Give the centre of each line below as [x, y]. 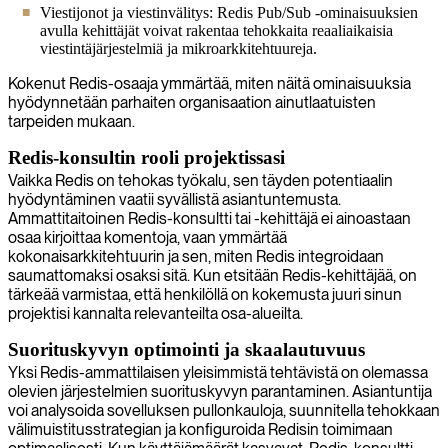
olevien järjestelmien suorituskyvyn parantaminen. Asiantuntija [220, 391]
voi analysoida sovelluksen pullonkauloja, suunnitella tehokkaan [224, 410]
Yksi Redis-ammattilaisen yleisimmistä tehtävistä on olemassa [218, 372]
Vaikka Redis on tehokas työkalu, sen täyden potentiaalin [200, 180]
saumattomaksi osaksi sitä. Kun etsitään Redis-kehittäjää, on [212, 275]
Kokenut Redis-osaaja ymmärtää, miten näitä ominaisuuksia [209, 83]
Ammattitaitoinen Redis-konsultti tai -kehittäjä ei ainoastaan [209, 218]
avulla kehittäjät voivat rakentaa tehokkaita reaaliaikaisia [216, 30]
